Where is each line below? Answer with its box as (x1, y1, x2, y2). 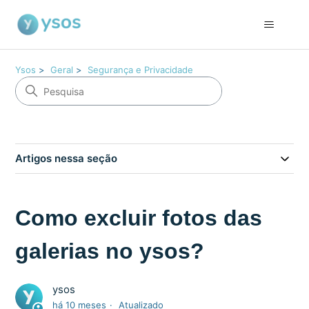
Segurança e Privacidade (88, 64, 194, 75)
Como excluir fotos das (15, 206, 263, 230)
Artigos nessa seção (15, 152, 118, 165)
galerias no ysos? (15, 239, 205, 263)
